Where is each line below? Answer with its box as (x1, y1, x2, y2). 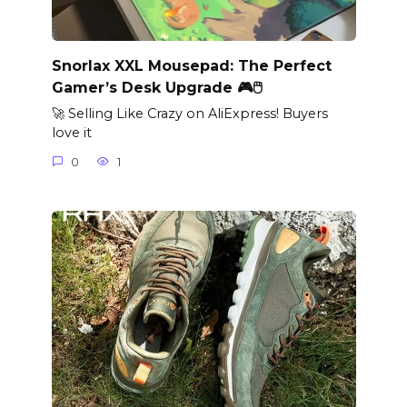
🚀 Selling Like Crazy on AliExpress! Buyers (51, 105, 328, 123)
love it (51, 124, 92, 142)
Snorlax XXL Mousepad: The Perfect (51, 56, 332, 74)
